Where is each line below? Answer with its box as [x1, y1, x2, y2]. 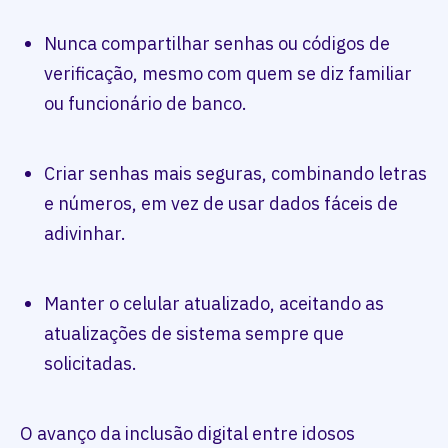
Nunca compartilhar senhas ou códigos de [44, 32, 390, 55]
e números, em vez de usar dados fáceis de [44, 192, 398, 215]
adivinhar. [44, 222, 126, 245]
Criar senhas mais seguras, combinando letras [44, 162, 427, 185]
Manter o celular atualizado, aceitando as [44, 292, 384, 315]
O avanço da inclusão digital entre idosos [20, 422, 355, 445]
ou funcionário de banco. [44, 92, 247, 115]
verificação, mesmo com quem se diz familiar [44, 62, 412, 85]
